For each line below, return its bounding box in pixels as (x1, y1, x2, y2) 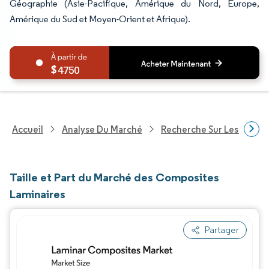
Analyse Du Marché (62, 123, 142, 135)
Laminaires (10, 187, 65, 201)
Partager (205, 224, 239, 235)
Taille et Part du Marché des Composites (10, 170, 219, 184)
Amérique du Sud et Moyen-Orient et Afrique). (10, 13, 190, 25)
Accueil (12, 123, 43, 135)
